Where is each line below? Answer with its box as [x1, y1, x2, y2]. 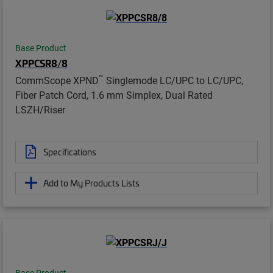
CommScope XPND [15, 73, 99, 87]
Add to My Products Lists [43, 176, 140, 189]
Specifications [43, 145, 96, 158]
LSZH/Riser [15, 102, 65, 116]
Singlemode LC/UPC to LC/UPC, [104, 73, 243, 87]
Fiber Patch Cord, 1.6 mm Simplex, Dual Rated [15, 88, 213, 101]
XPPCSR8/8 [15, 55, 68, 69]
